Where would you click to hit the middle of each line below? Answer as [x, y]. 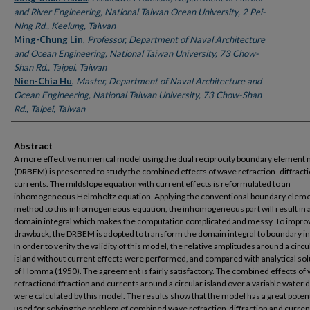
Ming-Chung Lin [48, 40]
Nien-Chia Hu [43, 81]
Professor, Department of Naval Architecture [176, 40]
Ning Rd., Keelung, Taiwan [65, 26]
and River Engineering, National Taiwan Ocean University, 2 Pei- [140, 12]
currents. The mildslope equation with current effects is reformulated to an [152, 184]
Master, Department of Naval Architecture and [169, 81]
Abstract [33, 146]
